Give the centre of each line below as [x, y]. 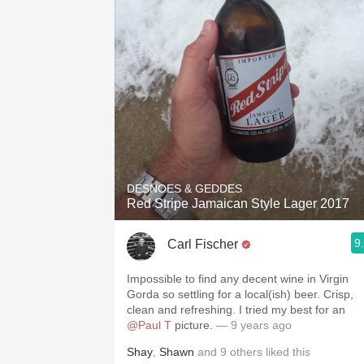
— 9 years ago [254, 325]
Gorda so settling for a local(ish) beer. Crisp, [240, 294]
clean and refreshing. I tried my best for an [236, 310]
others [246, 352]
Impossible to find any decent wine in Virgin [238, 279]
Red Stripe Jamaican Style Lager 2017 [238, 204]
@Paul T [149, 325]
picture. [194, 325]
